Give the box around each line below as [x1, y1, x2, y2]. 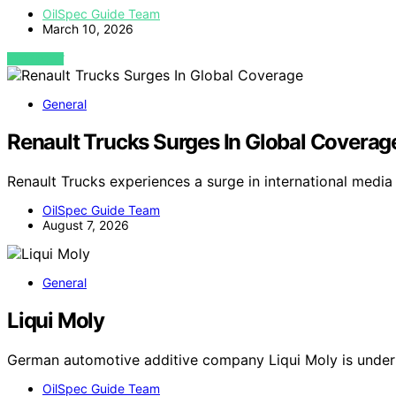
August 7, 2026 [42, 217, 129, 233]
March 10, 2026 [42, 21, 133, 37]
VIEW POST [7, 52, 65, 66]
